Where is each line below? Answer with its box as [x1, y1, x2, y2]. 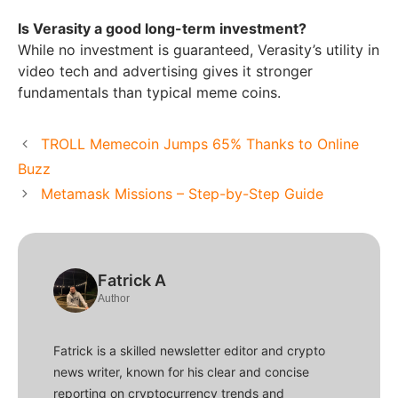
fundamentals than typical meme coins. [18, 83, 281, 101]
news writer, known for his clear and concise [53, 363, 309, 379]
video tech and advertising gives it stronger [18, 61, 313, 80]
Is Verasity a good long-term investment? [18, 19, 306, 37]
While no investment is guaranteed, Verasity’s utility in [18, 40, 379, 59]
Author [98, 291, 130, 305]
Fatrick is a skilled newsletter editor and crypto [53, 342, 325, 358]
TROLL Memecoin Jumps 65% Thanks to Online [40, 134, 359, 153]
